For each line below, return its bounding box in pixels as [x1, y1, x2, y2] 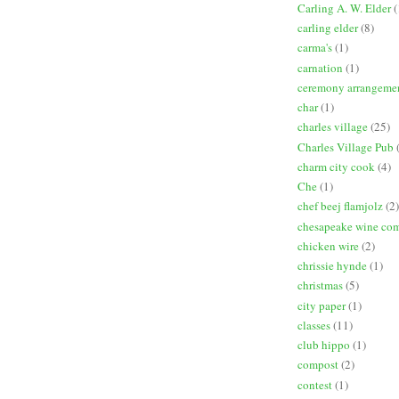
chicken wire [297, 237, 359, 254]
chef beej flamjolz [297, 198, 383, 215]
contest [297, 376, 332, 393]
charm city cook [297, 158, 375, 175]
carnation [297, 59, 343, 76]
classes [297, 316, 330, 333]
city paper [297, 297, 346, 313]
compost [297, 356, 338, 373]
